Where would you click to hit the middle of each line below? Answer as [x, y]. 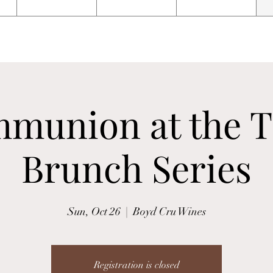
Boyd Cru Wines [169, 211]
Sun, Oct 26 [94, 211]
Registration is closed [136, 265]
